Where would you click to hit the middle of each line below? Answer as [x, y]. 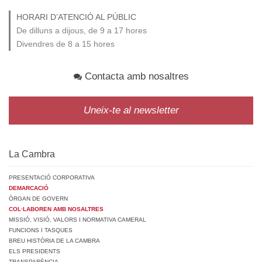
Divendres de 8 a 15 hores [65, 44]
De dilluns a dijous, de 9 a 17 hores [82, 31]
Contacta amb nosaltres [135, 77]
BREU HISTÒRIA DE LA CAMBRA [54, 241]
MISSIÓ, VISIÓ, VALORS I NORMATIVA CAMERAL [77, 220]
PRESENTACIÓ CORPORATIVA [52, 178]
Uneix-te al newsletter [131, 111]
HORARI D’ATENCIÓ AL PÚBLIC [76, 17]
